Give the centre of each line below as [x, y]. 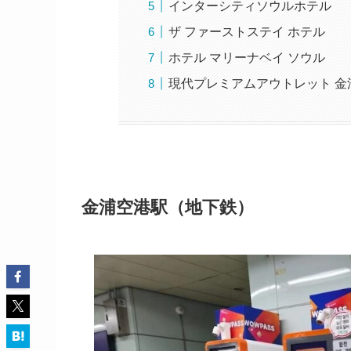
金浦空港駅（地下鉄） [168, 207]
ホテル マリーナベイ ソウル [246, 58]
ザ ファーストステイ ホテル [246, 32]
